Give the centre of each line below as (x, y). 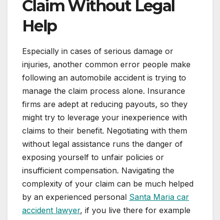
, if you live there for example (135, 210)
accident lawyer (51, 210)
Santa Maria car (159, 197)
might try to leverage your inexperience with (105, 117)
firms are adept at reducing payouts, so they (105, 104)
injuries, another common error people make (106, 64)
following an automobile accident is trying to (104, 77)
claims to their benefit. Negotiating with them (105, 130)
